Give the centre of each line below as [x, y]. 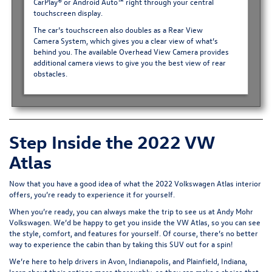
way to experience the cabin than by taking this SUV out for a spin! [121, 243]
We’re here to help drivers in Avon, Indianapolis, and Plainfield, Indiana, [128, 260]
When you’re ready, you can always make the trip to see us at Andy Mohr [131, 211]
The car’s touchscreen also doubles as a [100, 30]
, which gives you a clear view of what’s [152, 41]
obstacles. [50, 73]
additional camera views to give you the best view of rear [129, 63]
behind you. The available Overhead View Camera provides [131, 52]
